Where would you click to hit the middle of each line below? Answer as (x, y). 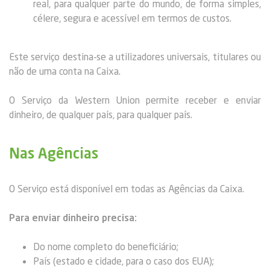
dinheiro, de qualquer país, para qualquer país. (101, 114)
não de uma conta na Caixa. (65, 71)
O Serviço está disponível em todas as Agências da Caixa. (127, 188)
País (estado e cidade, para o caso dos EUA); (124, 261)
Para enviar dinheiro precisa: (73, 217)
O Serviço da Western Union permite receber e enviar (135, 100)
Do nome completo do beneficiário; (106, 246)
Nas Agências (54, 153)
